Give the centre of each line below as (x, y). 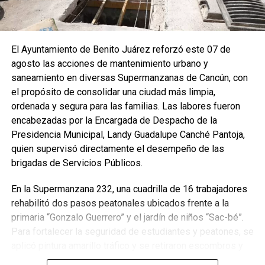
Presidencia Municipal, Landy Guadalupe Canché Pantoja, (128, 135)
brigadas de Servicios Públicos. (77, 163)
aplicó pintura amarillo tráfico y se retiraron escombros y (127, 246)
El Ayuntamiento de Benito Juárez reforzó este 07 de (121, 50)
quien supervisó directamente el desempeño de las (117, 149)
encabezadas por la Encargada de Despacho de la (114, 121)
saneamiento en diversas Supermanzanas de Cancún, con (129, 78)
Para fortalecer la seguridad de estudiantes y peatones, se (132, 232)
